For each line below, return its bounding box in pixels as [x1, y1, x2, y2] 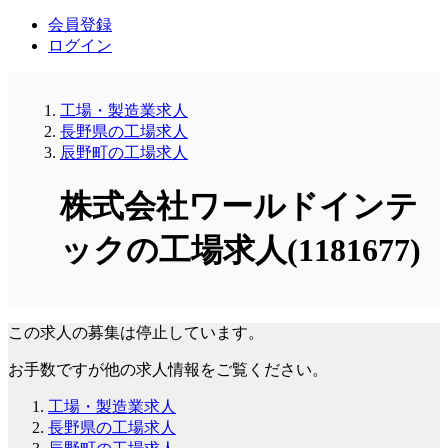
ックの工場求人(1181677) [60, 232, 421, 269]
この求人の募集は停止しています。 [8, 323, 264, 341]
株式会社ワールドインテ [60, 188, 418, 225]
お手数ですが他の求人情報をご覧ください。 [8, 360, 328, 378]
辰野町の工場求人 [60, 143, 188, 161]
